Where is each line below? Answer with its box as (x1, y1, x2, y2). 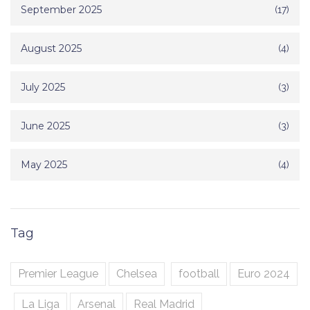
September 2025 (21, 3, 102, 17)
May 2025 (21, 158, 67, 172)
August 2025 (21, 42, 82, 55)
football (179, 267, 219, 281)
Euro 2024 (237, 267, 290, 281)
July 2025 (21, 81, 65, 94)
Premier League (18, 267, 98, 281)
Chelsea (116, 267, 157, 281)
